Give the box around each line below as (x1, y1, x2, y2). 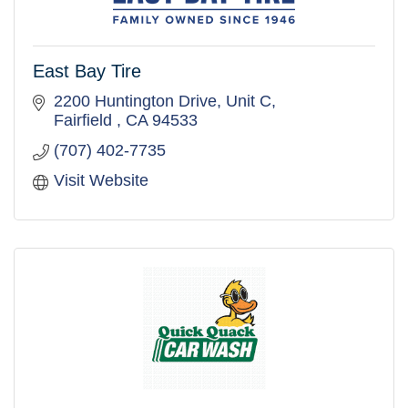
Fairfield (53, 111, 117, 130)
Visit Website (53, 171, 148, 190)
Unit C (225, 92, 271, 111)
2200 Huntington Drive (53, 92, 217, 111)
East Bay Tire (33, 61, 141, 82)
